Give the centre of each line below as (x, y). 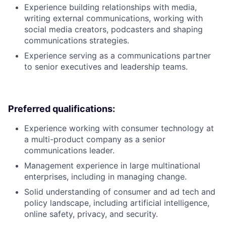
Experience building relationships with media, (110, 7)
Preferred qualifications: (62, 109)
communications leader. (69, 151)
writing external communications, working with (114, 18)
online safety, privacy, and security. (91, 214)
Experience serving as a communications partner (118, 56)
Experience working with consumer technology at (119, 128)
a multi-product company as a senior (95, 139)
